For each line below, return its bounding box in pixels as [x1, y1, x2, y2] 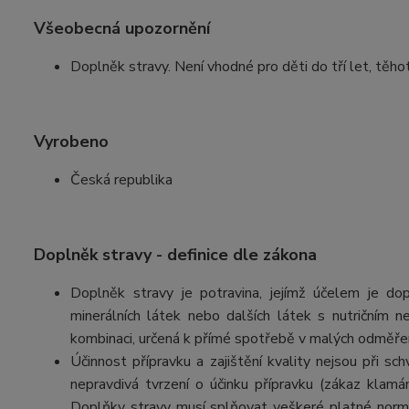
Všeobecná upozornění [34, 17, 210, 39]
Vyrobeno [34, 131, 109, 152]
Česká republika [70, 170, 173, 190]
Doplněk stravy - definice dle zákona [34, 244, 317, 266]
